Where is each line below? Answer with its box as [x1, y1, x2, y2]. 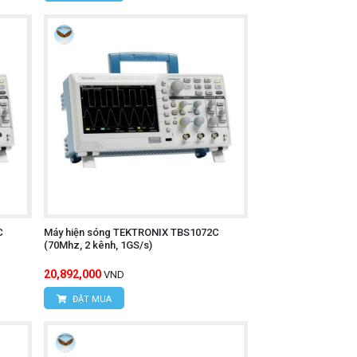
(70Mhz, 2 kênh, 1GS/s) [43, 239, 152, 252]
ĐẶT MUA [69, 294, 112, 305]
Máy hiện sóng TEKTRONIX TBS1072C [43, 226, 219, 239]
